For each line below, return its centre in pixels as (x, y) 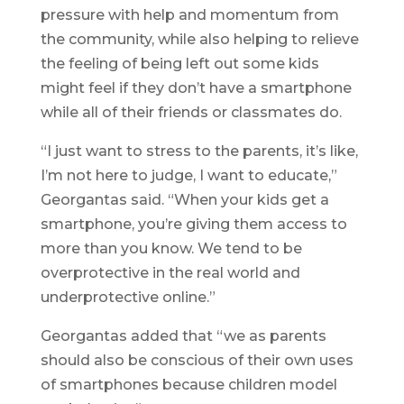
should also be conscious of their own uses (197, 361)
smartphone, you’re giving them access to (193, 225)
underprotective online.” (128, 298)
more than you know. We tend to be (171, 249)
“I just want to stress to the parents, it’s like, (199, 151)
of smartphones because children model (188, 385)
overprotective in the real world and (170, 273)
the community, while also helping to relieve (199, 40)
